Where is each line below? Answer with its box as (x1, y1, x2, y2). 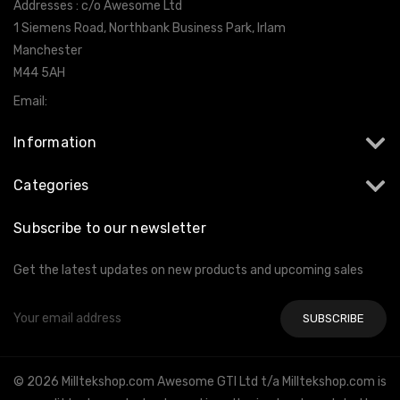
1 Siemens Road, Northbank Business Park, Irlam (13, 20, 286, 36)
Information (13, 133, 96, 151)
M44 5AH (13, 64, 65, 80)
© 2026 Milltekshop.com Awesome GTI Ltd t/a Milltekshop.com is (13, 373, 387, 389)
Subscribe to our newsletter (13, 219, 206, 237)
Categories (13, 176, 89, 194)
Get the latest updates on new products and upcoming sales (13, 262, 363, 278)
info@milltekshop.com (50, 93, 179, 109)
